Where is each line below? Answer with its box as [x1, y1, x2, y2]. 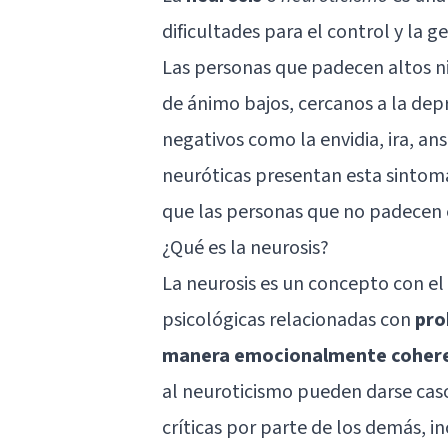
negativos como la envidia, [162, 125, 388, 154]
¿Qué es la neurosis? [162, 233, 329, 262]
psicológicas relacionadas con [162, 305, 415, 334]
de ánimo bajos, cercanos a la [162, 89, 411, 118]
